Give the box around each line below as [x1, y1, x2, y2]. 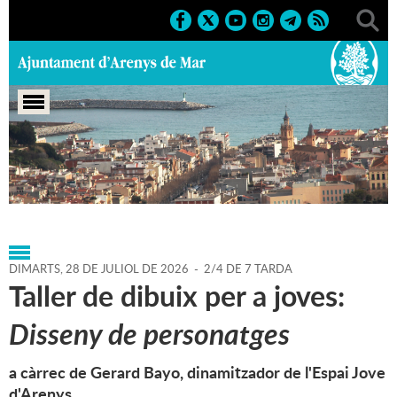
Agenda [75, 163, 122, 183]
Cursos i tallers [236, 182, 328, 202]
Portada [9, 163, 58, 183]
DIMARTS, [9, 261, 66, 277]
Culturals [113, 182, 170, 202]
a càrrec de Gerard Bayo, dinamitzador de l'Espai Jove [9, 361, 385, 385]
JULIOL [98, 261, 139, 277]
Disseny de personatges [9, 314, 290, 354]
